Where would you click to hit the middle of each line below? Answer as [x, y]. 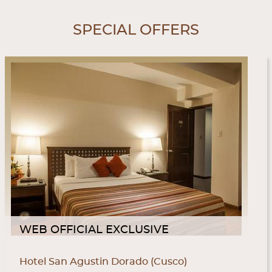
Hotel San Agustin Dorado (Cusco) [103, 261]
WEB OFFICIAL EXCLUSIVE [94, 229]
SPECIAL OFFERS [136, 30]
